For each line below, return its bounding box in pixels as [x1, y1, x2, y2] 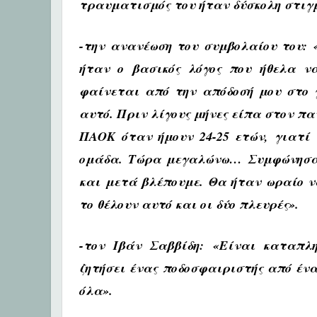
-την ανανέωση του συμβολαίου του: [79, 37, 313, 54]
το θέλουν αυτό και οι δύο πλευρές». [79, 195, 303, 213]
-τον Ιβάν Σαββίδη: [79, 236, 213, 254]
